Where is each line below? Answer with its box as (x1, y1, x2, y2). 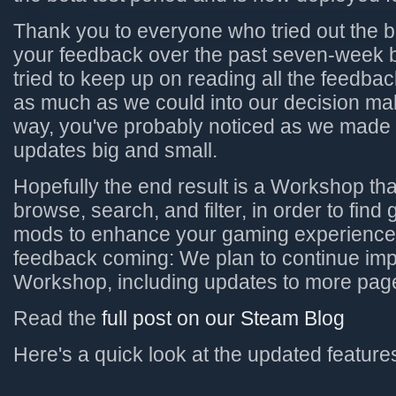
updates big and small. (13, 140, 217, 162)
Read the (13, 308, 102, 330)
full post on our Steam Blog (102, 308, 345, 330)
